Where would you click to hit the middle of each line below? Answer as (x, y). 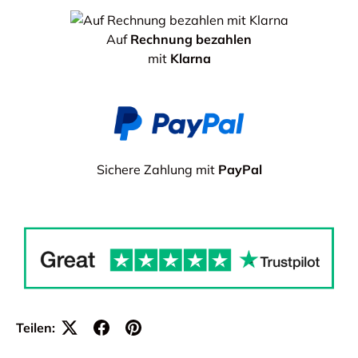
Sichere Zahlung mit (157, 170)
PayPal (240, 170)
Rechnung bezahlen (189, 39)
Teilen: (36, 328)
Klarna (190, 58)
